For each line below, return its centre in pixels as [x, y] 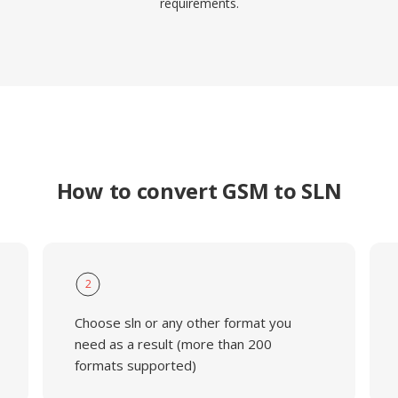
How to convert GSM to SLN [199, 191]
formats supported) [135, 365]
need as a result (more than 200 [173, 344]
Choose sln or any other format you [183, 322]
